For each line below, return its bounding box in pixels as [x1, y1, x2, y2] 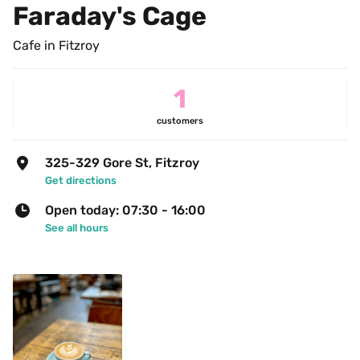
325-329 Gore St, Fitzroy [45, 155, 199, 170]
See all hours [45, 222, 108, 234]
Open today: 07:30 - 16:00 [45, 202, 206, 218]
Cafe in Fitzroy [13, 38, 100, 53]
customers [157, 116, 203, 126]
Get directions [45, 174, 117, 186]
